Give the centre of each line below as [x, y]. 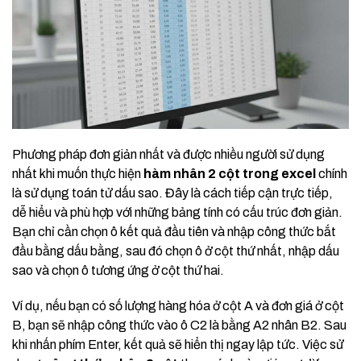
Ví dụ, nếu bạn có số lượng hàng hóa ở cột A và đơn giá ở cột [178, 306]
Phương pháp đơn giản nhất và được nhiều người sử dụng [168, 155]
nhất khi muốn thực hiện [78, 174]
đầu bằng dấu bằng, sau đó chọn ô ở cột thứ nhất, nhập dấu [176, 251]
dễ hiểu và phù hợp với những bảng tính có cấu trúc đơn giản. [177, 213]
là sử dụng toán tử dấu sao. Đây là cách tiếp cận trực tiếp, [172, 193]
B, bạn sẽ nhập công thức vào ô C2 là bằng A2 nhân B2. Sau [179, 326]
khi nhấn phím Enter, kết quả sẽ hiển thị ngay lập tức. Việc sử [178, 345]
